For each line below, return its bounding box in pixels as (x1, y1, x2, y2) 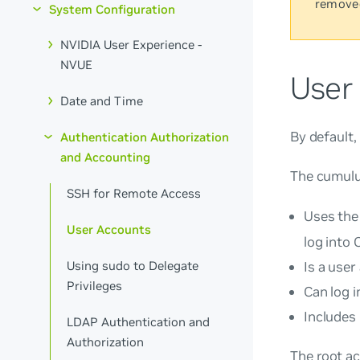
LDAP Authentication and (67, 313, 211, 329)
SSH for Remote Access (67, 186, 202, 202)
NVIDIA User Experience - (60, 37, 202, 53)
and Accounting (60, 149, 151, 166)
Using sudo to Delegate (67, 257, 199, 273)
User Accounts (67, 221, 152, 237)
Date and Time (60, 93, 144, 109)
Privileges (67, 277, 123, 293)
